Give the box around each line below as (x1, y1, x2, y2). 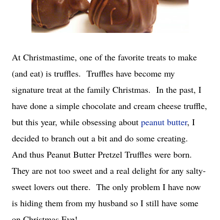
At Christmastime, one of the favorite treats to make (12, 51, 197, 63)
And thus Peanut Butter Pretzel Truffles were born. (12, 148, 195, 160)
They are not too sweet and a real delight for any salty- (12, 165, 206, 176)
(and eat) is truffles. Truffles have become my (12, 67, 175, 79)
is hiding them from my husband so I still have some (12, 197, 198, 209)
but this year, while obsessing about (12, 116, 141, 128)
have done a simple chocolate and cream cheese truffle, (12, 100, 207, 111)
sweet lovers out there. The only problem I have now (12, 181, 201, 192)
